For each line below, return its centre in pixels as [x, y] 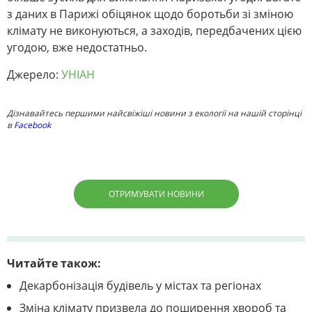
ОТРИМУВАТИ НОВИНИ [156, 194]
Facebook [32, 125]
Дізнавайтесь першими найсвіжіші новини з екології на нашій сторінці [154, 114]
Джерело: [34, 75]
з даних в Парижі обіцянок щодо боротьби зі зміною [150, 14]
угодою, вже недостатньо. [77, 48]
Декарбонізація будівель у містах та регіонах [140, 286]
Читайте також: [54, 264]
